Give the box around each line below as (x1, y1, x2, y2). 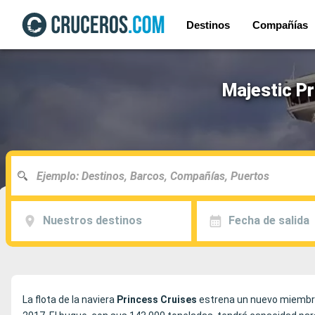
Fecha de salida (228, 214, 309, 228)
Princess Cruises (117, 294, 197, 305)
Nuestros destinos (42, 214, 142, 228)
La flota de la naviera (22, 294, 117, 305)
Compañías (252, 18, 309, 31)
